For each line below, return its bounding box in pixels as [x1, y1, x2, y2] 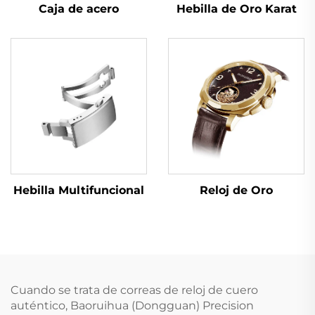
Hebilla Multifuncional [13, 183, 144, 197]
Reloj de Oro [200, 183, 273, 197]
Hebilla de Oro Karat [176, 1, 297, 15]
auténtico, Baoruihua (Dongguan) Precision [11, 298, 254, 312]
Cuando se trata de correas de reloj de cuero [11, 283, 258, 297]
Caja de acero [39, 1, 119, 15]
